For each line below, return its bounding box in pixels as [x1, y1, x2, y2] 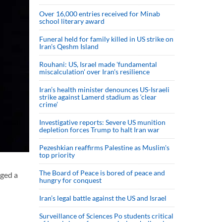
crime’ [39, 100, 58, 109]
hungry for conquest [39, 176, 102, 184]
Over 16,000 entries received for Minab [39, 9, 160, 18]
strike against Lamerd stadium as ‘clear [39, 93, 157, 101]
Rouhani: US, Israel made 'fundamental [39, 60, 157, 68]
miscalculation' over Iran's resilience [39, 67, 150, 76]
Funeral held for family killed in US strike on [39, 35, 173, 43]
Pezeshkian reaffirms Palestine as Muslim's [39, 143, 169, 152]
